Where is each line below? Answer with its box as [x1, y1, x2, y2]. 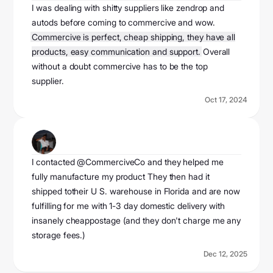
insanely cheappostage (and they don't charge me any [32, 215, 241, 226]
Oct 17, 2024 [204, 95, 247, 105]
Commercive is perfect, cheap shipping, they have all [32, 32, 236, 43]
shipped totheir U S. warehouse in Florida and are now [32, 186, 240, 197]
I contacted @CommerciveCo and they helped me [32, 157, 224, 168]
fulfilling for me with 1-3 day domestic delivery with [32, 200, 225, 211]
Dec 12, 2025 [203, 249, 247, 259]
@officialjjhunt [56, 142, 120, 155]
